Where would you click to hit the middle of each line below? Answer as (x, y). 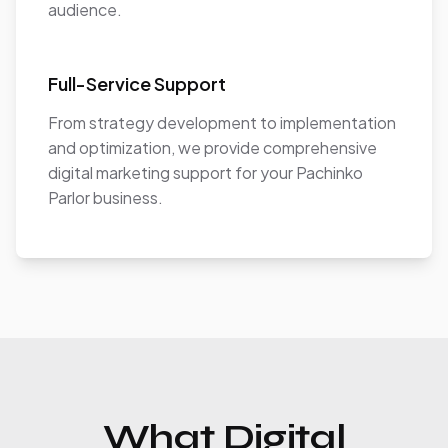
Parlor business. (105, 197)
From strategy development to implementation (222, 122)
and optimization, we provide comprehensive (212, 147)
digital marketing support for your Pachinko (205, 172)
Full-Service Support (137, 83)
